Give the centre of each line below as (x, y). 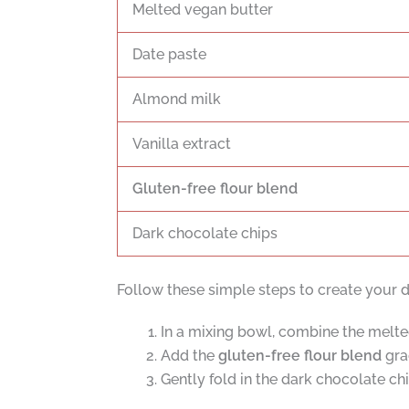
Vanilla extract (181, 143)
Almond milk (176, 99)
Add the (189, 355)
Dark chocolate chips (204, 233)
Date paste (169, 54)
